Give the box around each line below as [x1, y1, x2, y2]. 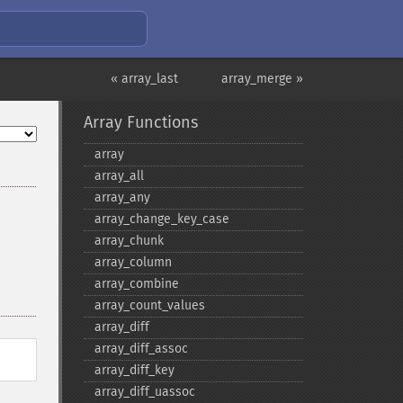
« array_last [111, 71, 178, 86]
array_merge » [221, 71, 303, 86]
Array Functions [83, 112, 198, 132]
